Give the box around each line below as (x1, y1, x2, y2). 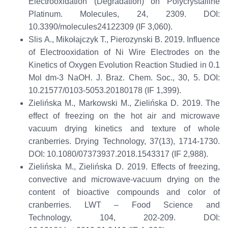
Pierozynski (110, 35, 153, 44)
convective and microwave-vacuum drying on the (28, 175, 220, 184)
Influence (187, 35, 220, 44)
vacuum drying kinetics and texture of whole (28, 124, 220, 133)
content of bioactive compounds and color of (28, 188, 220, 197)
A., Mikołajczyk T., (42, 35, 111, 44)
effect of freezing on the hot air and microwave (28, 111, 220, 121)
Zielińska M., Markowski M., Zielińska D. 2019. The (28, 99, 220, 108)
